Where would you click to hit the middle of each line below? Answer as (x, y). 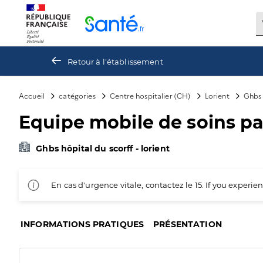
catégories (77, 95)
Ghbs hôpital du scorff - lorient (103, 149)
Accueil (32, 95)
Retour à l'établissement (115, 61)
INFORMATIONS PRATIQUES (82, 224)
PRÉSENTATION (188, 224)
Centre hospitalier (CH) (150, 95)
